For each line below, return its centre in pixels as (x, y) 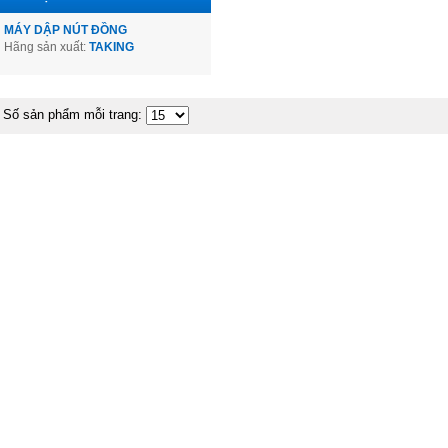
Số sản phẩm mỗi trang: (74, 115)
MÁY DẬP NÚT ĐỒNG (65, 30)
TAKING (111, 47)
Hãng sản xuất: (46, 47)
